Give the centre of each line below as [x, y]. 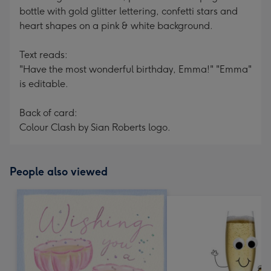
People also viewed [59, 172]
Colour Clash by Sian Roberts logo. [95, 127]
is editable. [44, 84]
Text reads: [44, 55]
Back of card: [48, 113]
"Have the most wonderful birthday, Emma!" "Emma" [135, 69]
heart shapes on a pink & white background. [116, 26]
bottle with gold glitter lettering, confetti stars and [129, 11]
